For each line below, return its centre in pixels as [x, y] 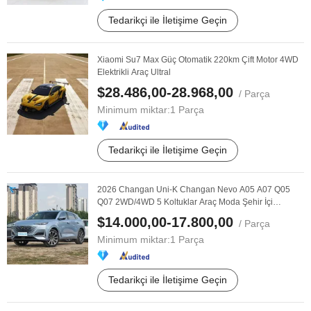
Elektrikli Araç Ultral [134, 72]
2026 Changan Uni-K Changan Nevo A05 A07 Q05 [194, 190]
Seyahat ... [117, 215]
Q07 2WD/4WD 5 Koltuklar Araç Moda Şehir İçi [185, 202]
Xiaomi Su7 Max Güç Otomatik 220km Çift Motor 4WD [198, 60]
